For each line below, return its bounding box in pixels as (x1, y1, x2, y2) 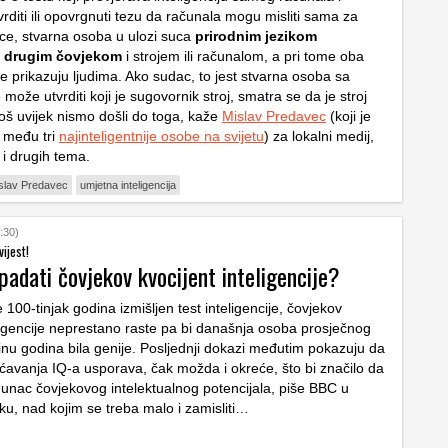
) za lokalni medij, (264, 128, 374, 145)
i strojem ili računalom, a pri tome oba (122, 48, 364, 65)
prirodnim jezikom (195, 28, 317, 45)
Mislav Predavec (222, 108, 326, 125)
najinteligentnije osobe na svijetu (59, 128, 264, 145)
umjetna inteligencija (80, 179, 176, 192)
